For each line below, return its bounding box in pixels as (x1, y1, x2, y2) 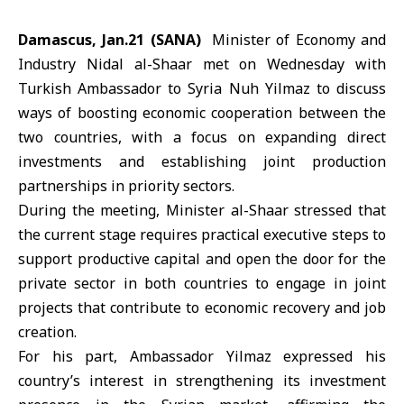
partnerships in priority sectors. (18, 176, 234, 196)
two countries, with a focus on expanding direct (18, 127, 386, 147)
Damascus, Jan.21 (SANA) (18, 30, 201, 50)
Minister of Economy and (212, 30, 387, 50)
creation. (18, 322, 77, 342)
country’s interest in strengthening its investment (18, 371, 386, 390)
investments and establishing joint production (18, 151, 386, 171)
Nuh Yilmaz (228, 78, 317, 98)
